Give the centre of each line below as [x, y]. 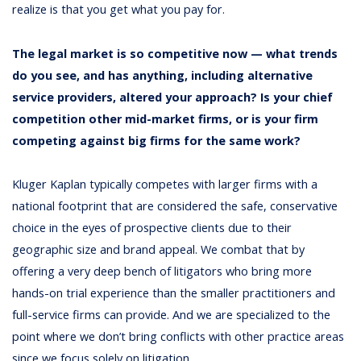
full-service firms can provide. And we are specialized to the [172, 314]
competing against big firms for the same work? [158, 140]
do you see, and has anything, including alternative [163, 75]
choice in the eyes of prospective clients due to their [152, 227]
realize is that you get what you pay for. [119, 10]
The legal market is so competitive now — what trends [175, 53]
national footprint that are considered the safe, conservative [175, 205]
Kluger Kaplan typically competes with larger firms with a [165, 184]
